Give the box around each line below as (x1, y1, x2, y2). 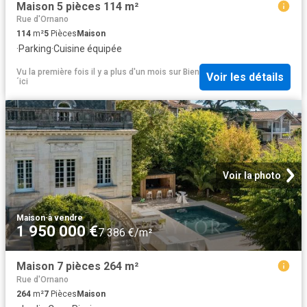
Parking (19, 43, 51, 55)
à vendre (48, 213, 83, 223)
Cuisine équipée (53, 43, 122, 55)
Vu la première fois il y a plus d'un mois (16, 67, 167, 77)
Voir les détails (206, 70, 284, 84)
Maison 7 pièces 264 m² (16, 260, 138, 273)
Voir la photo (223, 170, 281, 182)
